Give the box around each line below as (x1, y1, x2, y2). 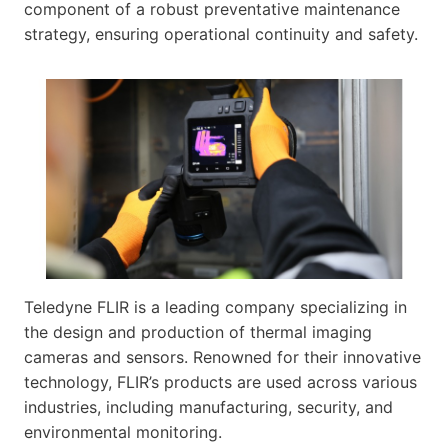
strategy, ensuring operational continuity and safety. (24, 23, 418, 44)
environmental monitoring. (24, 421, 222, 442)
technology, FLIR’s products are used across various (24, 371, 417, 392)
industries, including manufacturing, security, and (24, 396, 393, 417)
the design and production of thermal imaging (24, 321, 372, 342)
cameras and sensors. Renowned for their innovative (24, 346, 421, 367)
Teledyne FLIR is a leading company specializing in (24, 296, 407, 317)
